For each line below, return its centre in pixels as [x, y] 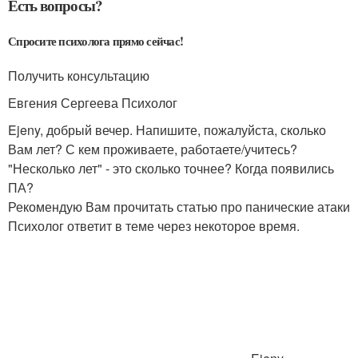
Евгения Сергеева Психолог [93, 103]
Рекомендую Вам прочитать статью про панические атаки [179, 207]
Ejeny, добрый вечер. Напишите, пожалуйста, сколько [167, 130]
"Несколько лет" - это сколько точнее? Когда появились [171, 168]
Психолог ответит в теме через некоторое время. [154, 226]
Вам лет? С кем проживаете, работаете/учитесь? [153, 149]
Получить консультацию [79, 76]
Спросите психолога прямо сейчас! [95, 41]
